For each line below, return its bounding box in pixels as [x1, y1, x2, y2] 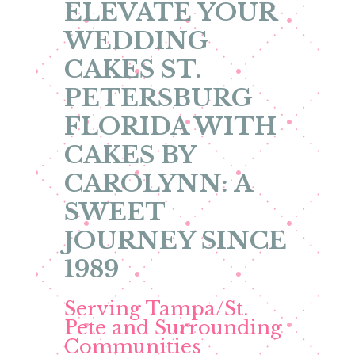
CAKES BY [63, 140, 196, 170]
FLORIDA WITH [63, 112, 277, 141]
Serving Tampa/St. [63, 297, 248, 320]
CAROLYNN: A [63, 169, 252, 198]
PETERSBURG [63, 83, 253, 113]
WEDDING [63, 26, 209, 55]
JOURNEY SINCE [63, 226, 287, 255]
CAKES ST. [63, 55, 201, 84]
